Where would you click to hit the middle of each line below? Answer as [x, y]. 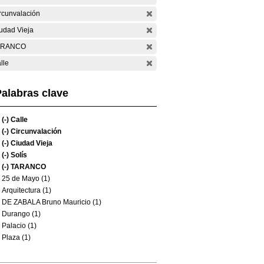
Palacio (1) [19, 226]
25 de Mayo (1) [26, 179]
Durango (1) [21, 214]
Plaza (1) [16, 237]
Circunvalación [35, 131]
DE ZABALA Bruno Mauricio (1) [52, 202]
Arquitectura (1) [27, 190]
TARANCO [27, 167]
